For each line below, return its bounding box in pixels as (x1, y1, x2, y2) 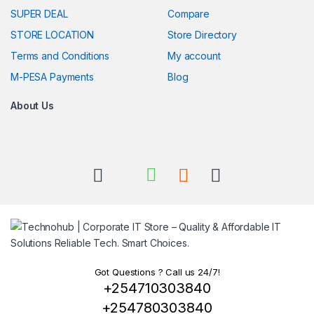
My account (168, 49, 221, 62)
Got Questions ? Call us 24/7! (94, 266, 220, 278)
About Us (11, 99, 54, 111)
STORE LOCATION (11, 28, 95, 41)
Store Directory (168, 28, 237, 41)
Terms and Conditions (11, 49, 110, 62)
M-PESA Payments (11, 70, 94, 83)
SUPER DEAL (11, 7, 68, 20)
